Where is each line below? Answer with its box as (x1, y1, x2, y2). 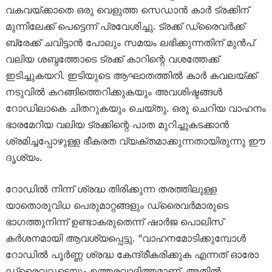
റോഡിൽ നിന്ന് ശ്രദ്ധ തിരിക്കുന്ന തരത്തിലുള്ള (5, 182, 217, 195)
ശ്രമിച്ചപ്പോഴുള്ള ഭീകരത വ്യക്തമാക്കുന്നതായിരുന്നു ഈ (5, 134, 265, 147)
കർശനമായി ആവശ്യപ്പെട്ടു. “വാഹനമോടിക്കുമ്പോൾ (5, 231, 246, 244)
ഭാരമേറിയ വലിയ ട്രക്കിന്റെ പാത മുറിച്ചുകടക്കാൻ (5, 118, 229, 131)
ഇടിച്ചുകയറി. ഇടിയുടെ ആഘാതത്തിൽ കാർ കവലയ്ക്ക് (5, 69, 257, 81)
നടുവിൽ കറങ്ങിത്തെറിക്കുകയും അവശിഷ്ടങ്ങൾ (5, 85, 222, 98)
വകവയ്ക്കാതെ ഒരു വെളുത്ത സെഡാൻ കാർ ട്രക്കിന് (5, 3, 249, 16)
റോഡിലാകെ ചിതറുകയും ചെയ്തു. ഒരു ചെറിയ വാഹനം (5, 101, 266, 114)
